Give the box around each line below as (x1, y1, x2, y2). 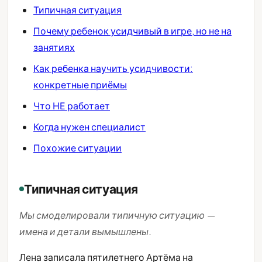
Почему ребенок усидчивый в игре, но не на (33, 25, 232, 37)
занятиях (33, 41, 75, 54)
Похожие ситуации (33, 142, 122, 154)
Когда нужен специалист (33, 120, 146, 133)
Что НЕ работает (33, 99, 110, 112)
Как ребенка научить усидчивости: (33, 62, 193, 75)
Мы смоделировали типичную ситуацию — (19, 209, 215, 222)
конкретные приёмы (33, 78, 127, 91)
